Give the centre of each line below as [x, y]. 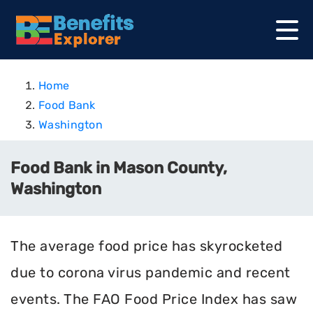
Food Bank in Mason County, [119, 168]
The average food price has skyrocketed [146, 246]
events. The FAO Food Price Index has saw [154, 299]
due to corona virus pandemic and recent [151, 272]
